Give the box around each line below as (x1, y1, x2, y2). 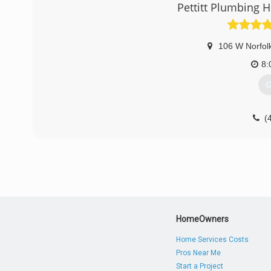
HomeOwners (176, 214, 229, 224)
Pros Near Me (176, 249, 221, 257)
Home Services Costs (176, 235, 249, 244)
